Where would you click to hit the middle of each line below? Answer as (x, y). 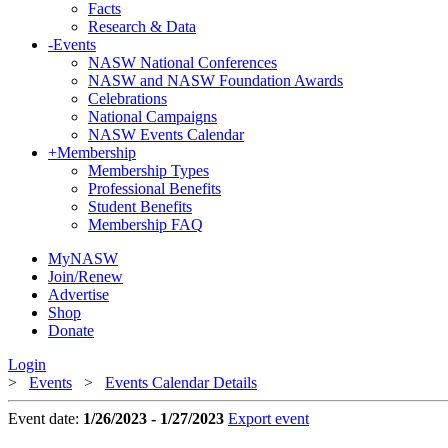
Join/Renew (85, 276)
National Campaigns (152, 116)
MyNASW (83, 258)
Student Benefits (140, 206)
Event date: (45, 418)
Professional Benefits (154, 188)
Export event (268, 418)
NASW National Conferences (182, 62)
